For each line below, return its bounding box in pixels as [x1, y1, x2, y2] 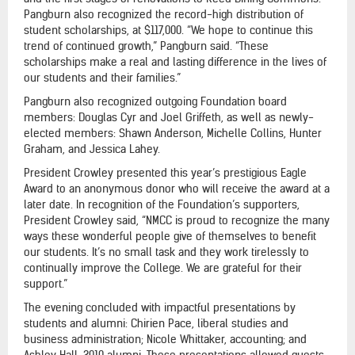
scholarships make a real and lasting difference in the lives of [24, 54, 326, 69]
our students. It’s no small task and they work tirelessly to [24, 244, 309, 259]
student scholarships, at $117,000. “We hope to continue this [24, 22, 313, 37]
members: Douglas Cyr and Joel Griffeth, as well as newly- [24, 109, 314, 124]
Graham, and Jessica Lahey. [24, 141, 160, 156]
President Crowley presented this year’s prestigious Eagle [24, 165, 307, 180]
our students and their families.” [24, 70, 181, 85]
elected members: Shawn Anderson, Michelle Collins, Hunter [24, 125, 322, 140]
